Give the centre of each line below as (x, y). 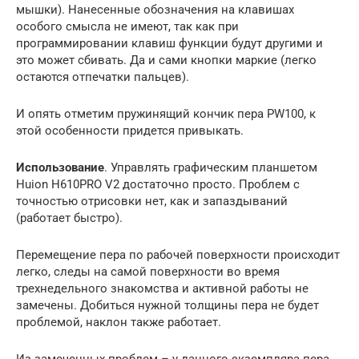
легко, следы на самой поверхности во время (148, 271)
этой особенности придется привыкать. (130, 130)
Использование (60, 167)
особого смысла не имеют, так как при (127, 26)
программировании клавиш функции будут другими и (169, 43)
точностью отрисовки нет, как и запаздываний (152, 201)
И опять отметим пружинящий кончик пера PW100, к (166, 113)
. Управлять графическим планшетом (211, 167)
